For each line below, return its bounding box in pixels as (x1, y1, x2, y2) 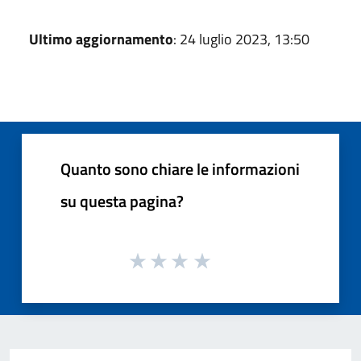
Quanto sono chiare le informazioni (60, 156, 300, 181)
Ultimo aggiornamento (29, 27, 173, 50)
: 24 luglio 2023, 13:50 (173, 27, 309, 50)
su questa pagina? (60, 188, 184, 214)
